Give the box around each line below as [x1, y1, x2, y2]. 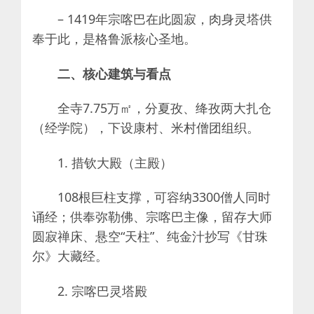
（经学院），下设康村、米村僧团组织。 [32, 119, 259, 137]
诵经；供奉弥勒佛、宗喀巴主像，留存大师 [32, 208, 272, 226]
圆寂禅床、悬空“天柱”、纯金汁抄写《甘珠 [32, 228, 268, 245]
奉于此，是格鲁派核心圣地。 [32, 29, 196, 47]
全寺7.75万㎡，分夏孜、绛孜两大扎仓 [57, 100, 271, 117]
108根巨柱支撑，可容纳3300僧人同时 [57, 189, 271, 206]
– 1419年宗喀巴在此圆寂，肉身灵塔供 [57, 10, 272, 27]
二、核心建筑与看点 [57, 64, 171, 82]
